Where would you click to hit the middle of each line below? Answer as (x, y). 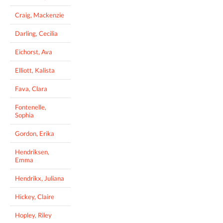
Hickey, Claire (35, 196)
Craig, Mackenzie (40, 15)
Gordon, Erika (35, 133)
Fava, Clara (31, 88)
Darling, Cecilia (36, 33)
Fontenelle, (31, 107)
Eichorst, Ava (34, 52)
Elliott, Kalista (35, 70)
